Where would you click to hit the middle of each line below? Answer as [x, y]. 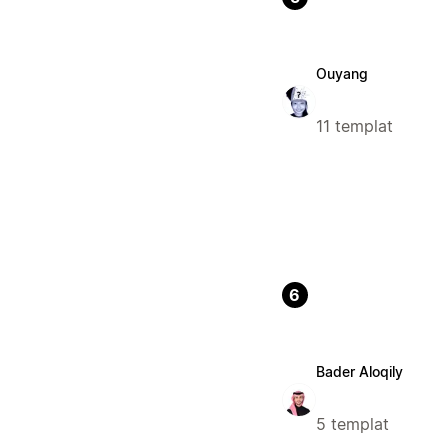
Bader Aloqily [359, 372]
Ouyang [341, 74]
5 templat [352, 424]
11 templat [354, 126]
